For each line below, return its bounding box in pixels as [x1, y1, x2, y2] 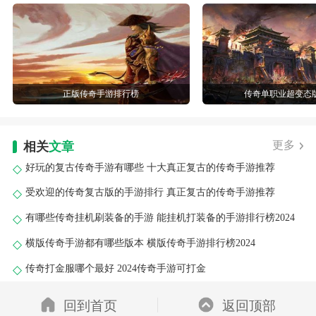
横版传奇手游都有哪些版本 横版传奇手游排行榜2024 [25, 237, 255, 249]
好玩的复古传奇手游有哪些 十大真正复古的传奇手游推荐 [25, 161, 275, 173]
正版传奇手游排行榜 [63, 88, 140, 99]
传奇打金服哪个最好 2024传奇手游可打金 [25, 262, 206, 274]
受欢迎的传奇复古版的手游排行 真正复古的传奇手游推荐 [25, 186, 275, 198]
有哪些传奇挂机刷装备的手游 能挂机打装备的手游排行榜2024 [25, 212, 295, 224]
